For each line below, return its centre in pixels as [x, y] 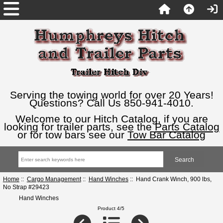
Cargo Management [54, 179]
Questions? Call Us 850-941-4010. [111, 103]
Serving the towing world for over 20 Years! [111, 95]
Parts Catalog [187, 127]
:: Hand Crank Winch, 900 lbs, [170, 179]
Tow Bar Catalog [167, 135]
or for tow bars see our [72, 135]
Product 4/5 [111, 208]
